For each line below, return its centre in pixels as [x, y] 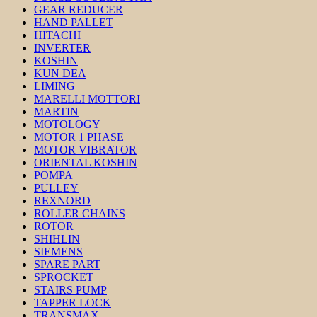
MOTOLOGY [67, 124]
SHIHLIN [57, 239]
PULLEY [56, 188]
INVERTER [62, 48]
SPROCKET [64, 277]
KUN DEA [60, 73]
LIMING [54, 86]
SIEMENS [58, 252]
